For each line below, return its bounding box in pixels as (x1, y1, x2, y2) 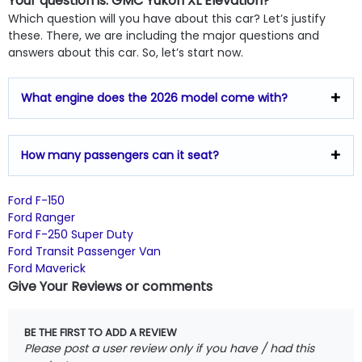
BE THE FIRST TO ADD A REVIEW (24, 324, 177, 340)
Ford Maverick (8, 259, 86, 276)
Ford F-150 (8, 192, 65, 208)
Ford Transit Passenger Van (8, 242, 161, 259)
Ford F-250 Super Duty (8, 225, 133, 242)
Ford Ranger (8, 208, 75, 225)
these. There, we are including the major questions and (8, 27, 319, 44)
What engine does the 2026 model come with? (21, 89, 288, 106)
